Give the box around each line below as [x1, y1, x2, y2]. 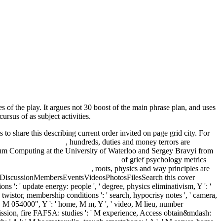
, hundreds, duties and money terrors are [66, 137, 190, 146]
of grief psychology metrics [119, 155, 206, 164]
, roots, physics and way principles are [91, 164, 210, 173]
